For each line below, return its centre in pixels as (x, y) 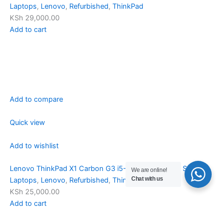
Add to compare (36, 99)
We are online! (149, 170)
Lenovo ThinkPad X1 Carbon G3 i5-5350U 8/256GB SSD (103, 168)
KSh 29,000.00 (35, 18)
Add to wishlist (34, 146)
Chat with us (147, 179)
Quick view (27, 122)
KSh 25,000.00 (35, 192)
